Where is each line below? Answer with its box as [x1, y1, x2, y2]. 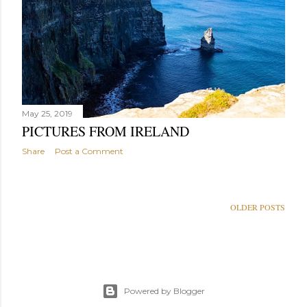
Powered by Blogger [124, 286, 205, 297]
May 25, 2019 [22, 108, 73, 119]
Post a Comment [55, 146, 123, 157]
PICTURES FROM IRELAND [22, 122, 189, 141]
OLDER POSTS [230, 201, 285, 213]
